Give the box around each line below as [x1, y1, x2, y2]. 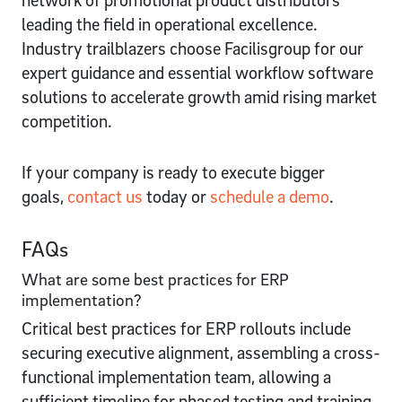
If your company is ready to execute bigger [22, 161, 325, 183]
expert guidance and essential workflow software [22, 61, 373, 83]
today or [143, 185, 210, 207]
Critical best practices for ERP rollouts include [22, 317, 351, 339]
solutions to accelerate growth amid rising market [22, 85, 377, 108]
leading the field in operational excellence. [22, 13, 318, 35]
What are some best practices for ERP [22, 267, 289, 289]
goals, [22, 185, 67, 207]
